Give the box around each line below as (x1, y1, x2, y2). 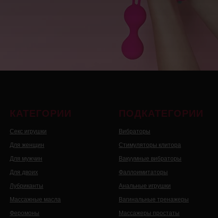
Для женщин (10, 142, 44, 149)
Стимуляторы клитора (119, 142, 181, 149)
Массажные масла (10, 196, 61, 203)
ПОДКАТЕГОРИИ (119, 108, 203, 119)
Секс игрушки (10, 128, 47, 135)
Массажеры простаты (119, 210, 180, 217)
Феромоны (10, 210, 39, 217)
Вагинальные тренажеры (119, 196, 189, 203)
